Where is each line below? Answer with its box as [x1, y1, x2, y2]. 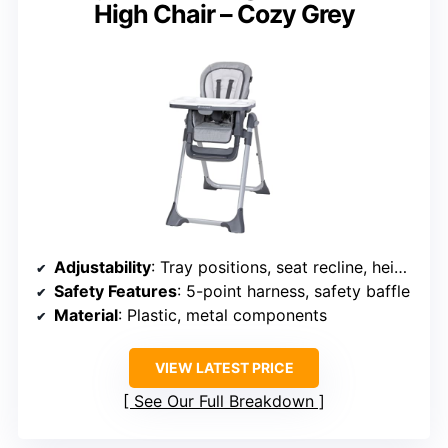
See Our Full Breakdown [134, 391, 314, 412]
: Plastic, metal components [118, 305, 327, 326]
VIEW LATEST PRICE [154, 359, 294, 377]
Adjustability [54, 257, 151, 278]
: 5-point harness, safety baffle [177, 281, 410, 302]
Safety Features [54, 281, 177, 302]
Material [54, 305, 118, 326]
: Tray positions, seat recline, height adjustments [151, 257, 394, 278]
